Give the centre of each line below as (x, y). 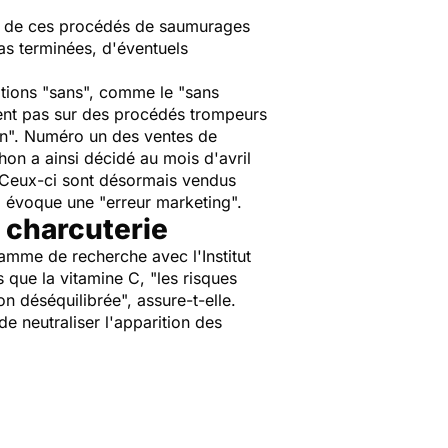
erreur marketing (168, 202)
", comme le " (134, 92)
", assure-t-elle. (178, 300)
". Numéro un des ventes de (112, 136)
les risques (197, 278)
